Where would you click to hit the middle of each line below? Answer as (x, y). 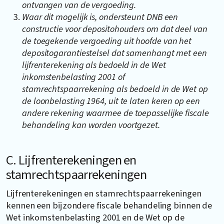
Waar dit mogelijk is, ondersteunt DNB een (100, 17)
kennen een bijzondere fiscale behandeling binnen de (109, 205)
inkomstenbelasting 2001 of (73, 77)
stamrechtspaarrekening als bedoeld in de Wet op (115, 89)
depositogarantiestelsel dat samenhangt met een (114, 53)
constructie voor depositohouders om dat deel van (115, 29)
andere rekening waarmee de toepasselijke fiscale (115, 113)
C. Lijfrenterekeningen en (71, 160)
